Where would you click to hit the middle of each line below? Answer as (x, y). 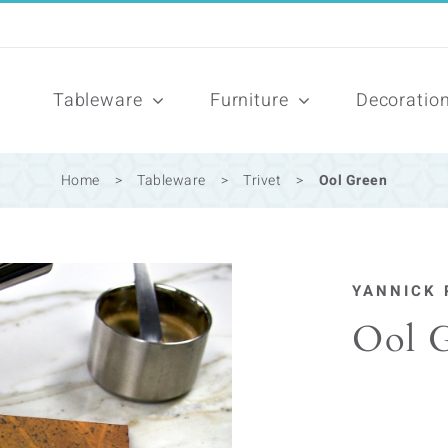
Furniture (249, 100)
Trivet (262, 180)
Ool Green (353, 180)
